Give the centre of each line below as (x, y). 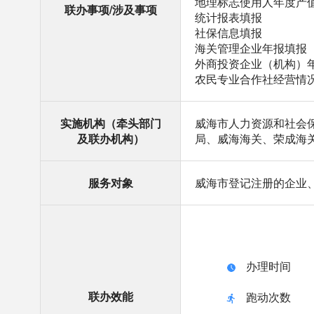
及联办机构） (110, 138)
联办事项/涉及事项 (110, 9)
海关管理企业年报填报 (251, 48)
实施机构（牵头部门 (110, 123)
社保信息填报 (228, 33)
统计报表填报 (228, 17)
